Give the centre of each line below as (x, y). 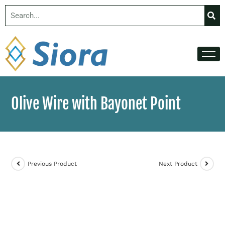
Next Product (178, 163)
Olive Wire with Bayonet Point (96, 104)
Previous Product (52, 163)
